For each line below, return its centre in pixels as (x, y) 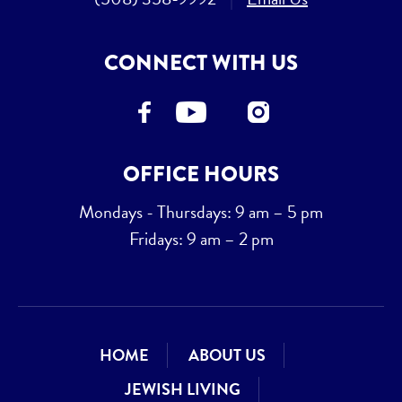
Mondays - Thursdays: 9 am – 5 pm (201, 212)
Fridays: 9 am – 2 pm (201, 239)
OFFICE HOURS (201, 175)
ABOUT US (227, 355)
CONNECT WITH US (201, 63)
